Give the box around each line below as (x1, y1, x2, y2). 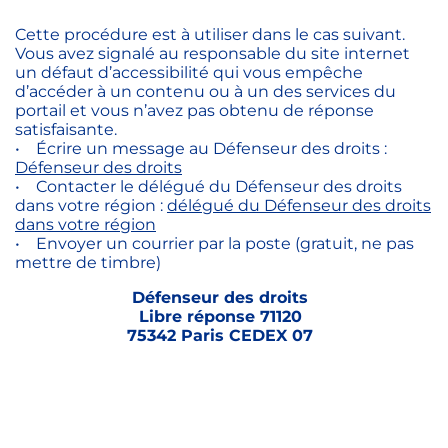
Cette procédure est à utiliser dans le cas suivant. (15, 25, 413, 45)
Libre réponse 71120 (138, 307, 302, 327)
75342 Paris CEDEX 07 (127, 326, 313, 346)
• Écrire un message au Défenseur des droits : (15, 139, 387, 159)
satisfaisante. (15, 120, 125, 140)
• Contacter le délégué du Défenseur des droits (15, 177, 402, 197)
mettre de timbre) (15, 253, 161, 273)
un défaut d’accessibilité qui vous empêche (15, 63, 363, 83)
